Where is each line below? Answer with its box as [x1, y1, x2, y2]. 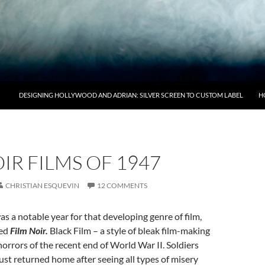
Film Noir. [10, 225, 50, 236]
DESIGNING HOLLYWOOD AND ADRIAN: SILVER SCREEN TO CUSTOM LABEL [19, 91, 243, 99]
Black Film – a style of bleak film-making [50, 225, 210, 236]
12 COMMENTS [97, 181, 147, 190]
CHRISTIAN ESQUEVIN [5, 181, 79, 190]
